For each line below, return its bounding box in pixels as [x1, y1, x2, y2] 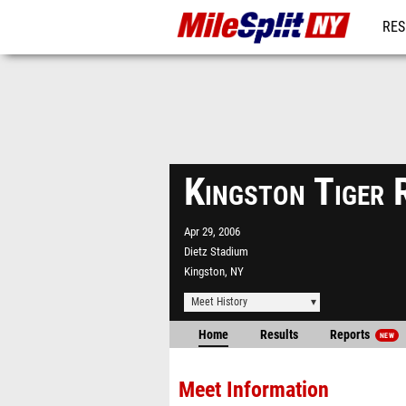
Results [260, 327, 298, 343]
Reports [330, 327, 372, 343]
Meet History [191, 295, 247, 308]
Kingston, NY [184, 265, 244, 278]
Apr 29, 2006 [184, 225, 240, 238]
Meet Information [179, 377, 329, 402]
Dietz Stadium [184, 245, 248, 258]
